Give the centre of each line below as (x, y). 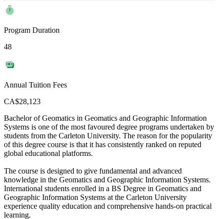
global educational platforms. (48, 153)
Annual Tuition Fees (35, 85)
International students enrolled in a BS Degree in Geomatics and (103, 189)
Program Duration (32, 30)
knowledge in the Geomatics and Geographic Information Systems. (107, 180)
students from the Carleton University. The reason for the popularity (108, 136)
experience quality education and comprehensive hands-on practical (108, 206)
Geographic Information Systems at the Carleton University (95, 197)
